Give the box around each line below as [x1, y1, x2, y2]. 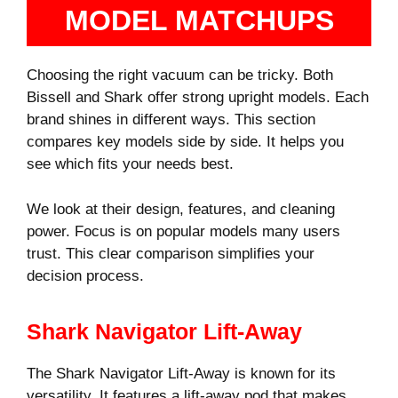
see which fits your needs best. [27, 155, 234, 173]
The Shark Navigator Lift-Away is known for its [27, 365, 336, 383]
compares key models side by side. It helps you [27, 133, 344, 151]
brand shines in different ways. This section [27, 111, 315, 129]
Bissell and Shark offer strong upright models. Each [27, 89, 369, 107]
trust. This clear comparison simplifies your [27, 244, 314, 262]
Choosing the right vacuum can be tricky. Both [27, 67, 333, 84]
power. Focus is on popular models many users [27, 222, 340, 240]
